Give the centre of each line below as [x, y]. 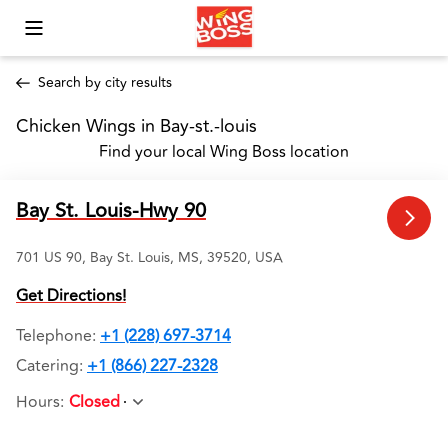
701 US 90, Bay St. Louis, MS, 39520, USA [149, 257]
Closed [94, 402]
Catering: [49, 366]
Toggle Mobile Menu [86, 36]
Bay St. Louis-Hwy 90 [111, 210]
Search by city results [105, 82]
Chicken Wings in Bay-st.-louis [139, 126]
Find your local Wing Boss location [224, 152]
